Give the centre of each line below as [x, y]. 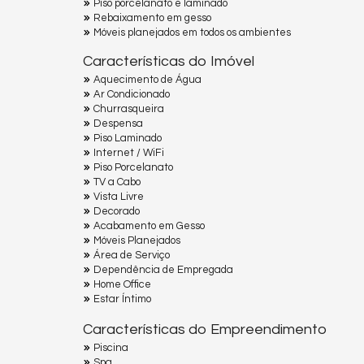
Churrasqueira [129, 108]
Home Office [122, 284]
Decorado [117, 211]
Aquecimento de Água [147, 79]
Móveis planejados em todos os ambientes [192, 32]
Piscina [111, 347]
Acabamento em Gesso [149, 225]
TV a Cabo [117, 182]
